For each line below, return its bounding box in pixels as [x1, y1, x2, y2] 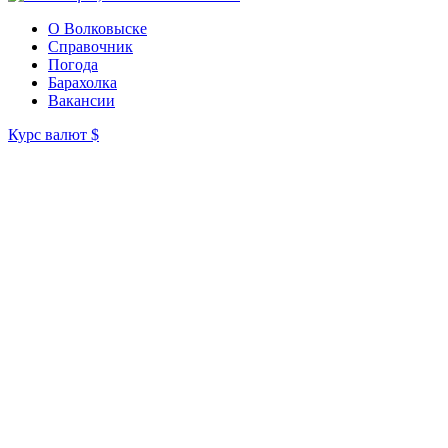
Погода [48, 55, 98, 73]
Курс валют [8, 125, 91, 143]
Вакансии [48, 91, 115, 109]
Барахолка [48, 73, 117, 91]
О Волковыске [48, 19, 147, 37]
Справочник [48, 37, 133, 55]
